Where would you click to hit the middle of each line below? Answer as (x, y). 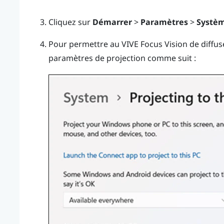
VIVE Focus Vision (154, 44)
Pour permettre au (85, 44)
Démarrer (112, 22)
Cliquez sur (70, 22)
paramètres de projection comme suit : (122, 58)
